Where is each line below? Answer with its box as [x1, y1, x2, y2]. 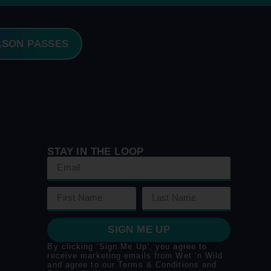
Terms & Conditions [118, 260, 199, 269]
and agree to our [47, 260, 119, 269]
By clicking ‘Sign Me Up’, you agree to [47, 241, 207, 251]
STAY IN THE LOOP [47, 145, 144, 157]
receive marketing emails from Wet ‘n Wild [47, 250, 223, 260]
